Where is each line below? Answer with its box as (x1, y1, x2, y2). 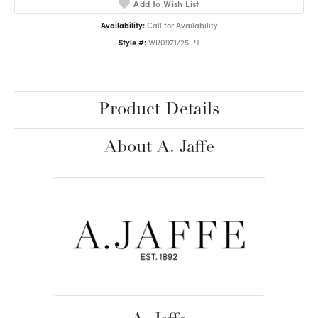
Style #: (118, 36, 146, 48)
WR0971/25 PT (148, 36, 200, 48)
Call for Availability (146, 19, 218, 31)
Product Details (99, 101, 219, 119)
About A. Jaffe (104, 138, 214, 156)
